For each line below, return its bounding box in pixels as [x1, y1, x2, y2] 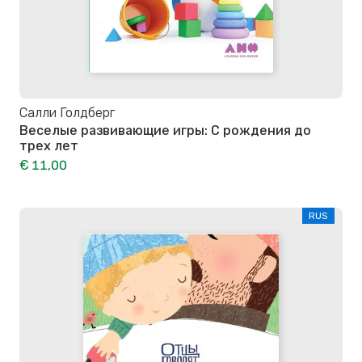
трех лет [19, 138, 78, 154]
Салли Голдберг [19, 105, 115, 121]
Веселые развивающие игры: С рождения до [19, 123, 311, 139]
